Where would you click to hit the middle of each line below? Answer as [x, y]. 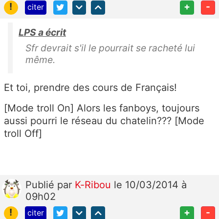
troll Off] [23, 133]
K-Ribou [94, 185]
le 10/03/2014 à [150, 185]
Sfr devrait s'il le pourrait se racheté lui [110, 48]
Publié [41, 185]
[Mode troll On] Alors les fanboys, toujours [102, 108]
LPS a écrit [42, 32]
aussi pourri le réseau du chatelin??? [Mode [104, 120]
